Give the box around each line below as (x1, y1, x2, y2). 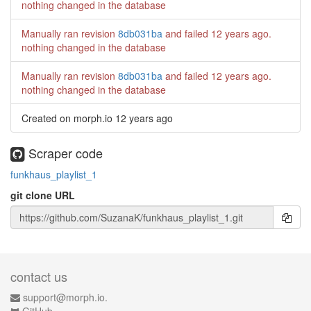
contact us (10, 267, 67, 285)
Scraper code (25, 144, 103, 162)
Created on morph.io (22, 111, 115, 125)
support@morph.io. (23, 290, 108, 304)
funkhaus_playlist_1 (10, 167, 97, 181)
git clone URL (10, 187, 75, 202)
